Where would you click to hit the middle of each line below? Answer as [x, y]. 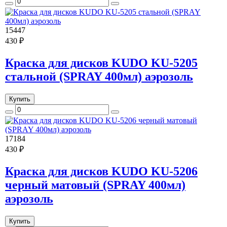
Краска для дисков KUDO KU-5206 [101, 171]
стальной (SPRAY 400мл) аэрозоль [99, 77]
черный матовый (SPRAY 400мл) [95, 185]
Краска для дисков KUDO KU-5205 [101, 63]
